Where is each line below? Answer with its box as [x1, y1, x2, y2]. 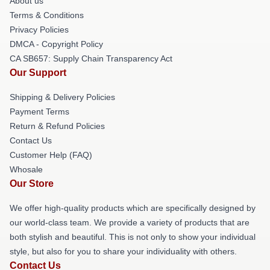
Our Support [10, 67, 66, 78]
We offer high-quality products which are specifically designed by [10, 203, 256, 213]
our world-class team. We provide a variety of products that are [10, 218, 250, 227]
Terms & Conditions [10, 10, 84, 20]
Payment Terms [10, 107, 69, 116]
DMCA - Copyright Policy [10, 39, 103, 49]
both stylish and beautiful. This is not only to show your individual [10, 232, 256, 242]
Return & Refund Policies [10, 121, 105, 131]
